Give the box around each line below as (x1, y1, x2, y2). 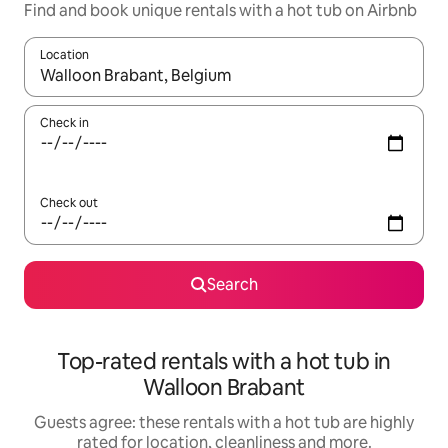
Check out (40, 195, 98, 212)
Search (206, 274, 258, 296)
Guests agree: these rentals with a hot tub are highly (34, 412, 414, 434)
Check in (40, 115, 89, 132)
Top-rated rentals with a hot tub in (57, 347, 391, 377)
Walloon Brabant (143, 373, 305, 403)
